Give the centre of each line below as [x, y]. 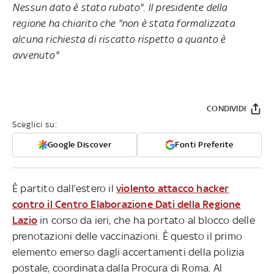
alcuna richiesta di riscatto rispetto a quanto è [119, 39]
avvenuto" [35, 55]
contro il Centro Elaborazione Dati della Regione [127, 204]
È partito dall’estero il [64, 188]
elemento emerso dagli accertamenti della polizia [128, 252]
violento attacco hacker [173, 188]
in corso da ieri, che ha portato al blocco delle [146, 220]
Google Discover [80, 144]
